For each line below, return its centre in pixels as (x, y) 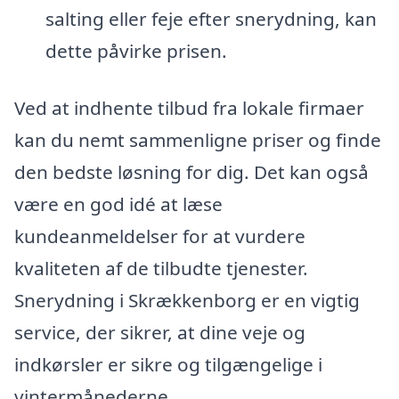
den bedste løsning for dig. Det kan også (191, 171)
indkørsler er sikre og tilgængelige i (168, 364)
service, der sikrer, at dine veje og (160, 332)
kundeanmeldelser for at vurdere (160, 236)
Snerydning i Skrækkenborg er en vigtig (187, 300)
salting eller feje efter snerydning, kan (211, 19)
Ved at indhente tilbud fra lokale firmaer (189, 107)
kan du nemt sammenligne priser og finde (198, 139)
